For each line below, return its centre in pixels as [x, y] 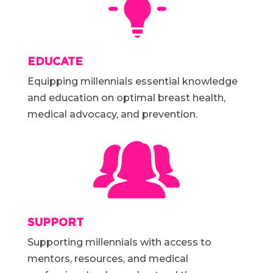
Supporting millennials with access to [119, 242]
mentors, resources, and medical [108, 258]
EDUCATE [55, 61]
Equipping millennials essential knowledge [132, 81]
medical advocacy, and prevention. [112, 114]
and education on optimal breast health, [126, 97]
